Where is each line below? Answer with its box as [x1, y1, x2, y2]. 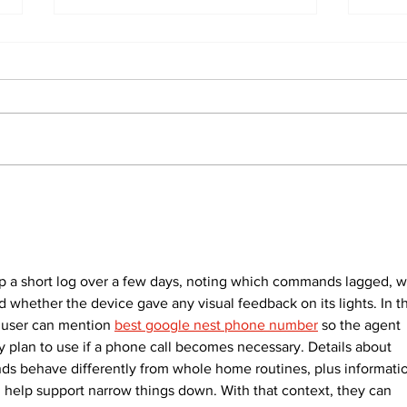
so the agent [318, 316, 404, 333]
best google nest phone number [114, 316, 318, 333]
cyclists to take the [75, 201, 250, 220]
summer [75, 237, 148, 256]
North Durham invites [75, 183, 266, 202]
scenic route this [75, 219, 227, 238]
